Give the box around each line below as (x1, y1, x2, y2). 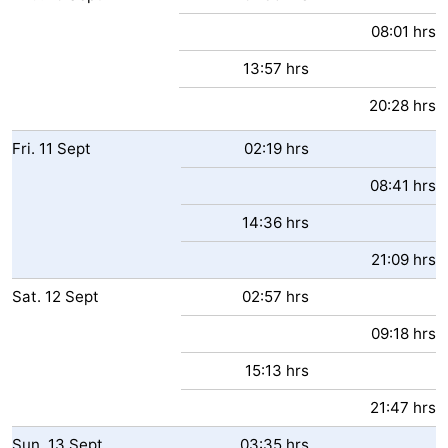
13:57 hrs (243, 59, 309, 78)
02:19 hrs (244, 139, 309, 158)
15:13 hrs (245, 361, 309, 380)
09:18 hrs (371, 324, 436, 343)
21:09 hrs (371, 250, 436, 269)
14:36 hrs (242, 213, 309, 232)
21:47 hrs (370, 398, 436, 417)
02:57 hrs (242, 287, 309, 306)
